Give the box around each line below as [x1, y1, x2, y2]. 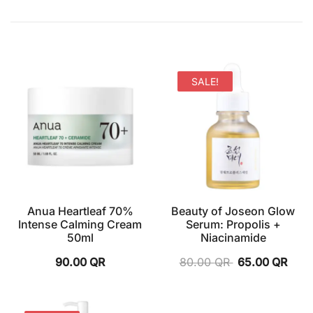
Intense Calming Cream [18, 217, 142, 231]
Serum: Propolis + [185, 217, 281, 231]
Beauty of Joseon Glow [171, 203, 295, 218]
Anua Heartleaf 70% [27, 203, 133, 218]
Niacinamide [200, 230, 266, 245]
